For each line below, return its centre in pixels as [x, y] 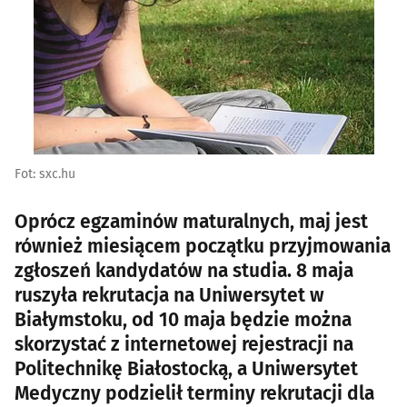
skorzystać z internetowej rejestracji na [184, 344]
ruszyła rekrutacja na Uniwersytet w [169, 295]
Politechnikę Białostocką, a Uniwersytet [186, 368]
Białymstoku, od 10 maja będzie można [183, 319]
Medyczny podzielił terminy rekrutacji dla [194, 393]
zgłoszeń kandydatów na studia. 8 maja [184, 270]
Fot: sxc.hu [45, 174]
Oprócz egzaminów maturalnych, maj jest [191, 221]
